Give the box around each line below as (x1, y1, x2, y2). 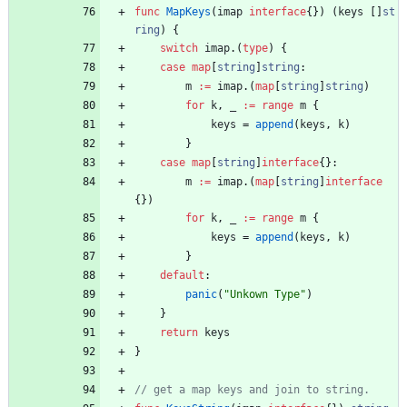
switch (160, 42, 198, 55)
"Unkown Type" (223, 288, 306, 302)
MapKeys (166, 5, 211, 19)
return (160, 326, 198, 340)
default (160, 269, 204, 283)
